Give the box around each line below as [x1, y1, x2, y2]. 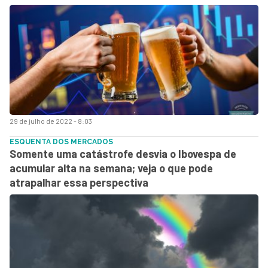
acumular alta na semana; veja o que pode [10, 161, 213, 175]
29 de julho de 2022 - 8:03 [10, 116, 92, 125]
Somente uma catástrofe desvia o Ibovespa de [10, 147, 236, 160]
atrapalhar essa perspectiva [10, 175, 148, 189]
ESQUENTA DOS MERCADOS [10, 137, 113, 146]
